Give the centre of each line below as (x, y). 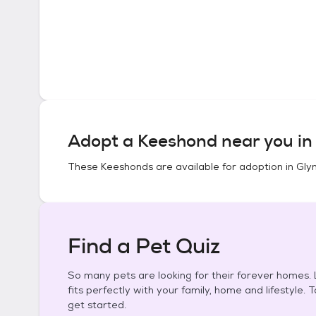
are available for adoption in (225, 166)
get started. (97, 305)
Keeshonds (127, 166)
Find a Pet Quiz (144, 246)
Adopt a (103, 141)
